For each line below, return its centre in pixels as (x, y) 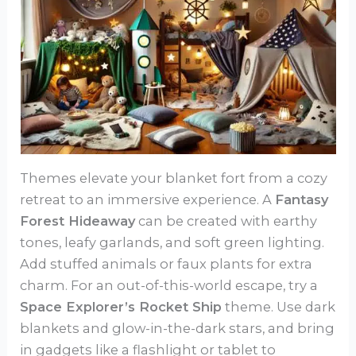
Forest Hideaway (78, 221)
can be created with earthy (226, 221)
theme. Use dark (279, 307)
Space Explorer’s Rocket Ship (121, 307)
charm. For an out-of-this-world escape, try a (169, 286)
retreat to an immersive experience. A (148, 200)
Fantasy (302, 200)
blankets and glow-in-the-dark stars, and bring (178, 329)
